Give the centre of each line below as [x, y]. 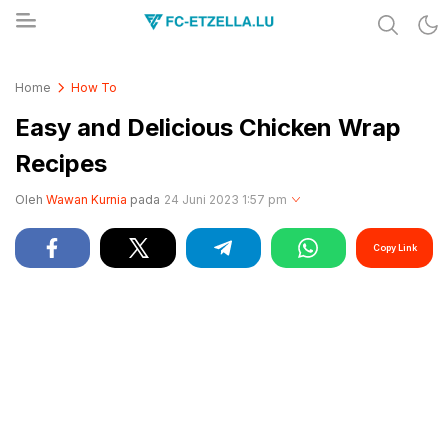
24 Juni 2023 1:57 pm [225, 199]
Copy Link [394, 247]
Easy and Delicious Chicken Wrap [208, 127]
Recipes [61, 163]
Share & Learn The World [133, 65]
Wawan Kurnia [86, 199]
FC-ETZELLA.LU [101, 77]
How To [94, 87]
